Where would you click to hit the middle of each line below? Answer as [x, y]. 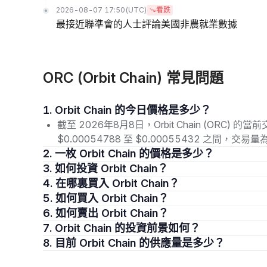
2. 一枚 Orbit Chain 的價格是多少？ [134, 153]
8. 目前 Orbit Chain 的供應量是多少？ [140, 243]
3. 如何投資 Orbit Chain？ [111, 168]
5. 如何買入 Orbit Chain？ [112, 198]
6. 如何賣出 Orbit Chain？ [112, 213]
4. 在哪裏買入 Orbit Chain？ [117, 183]
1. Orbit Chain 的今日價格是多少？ [133, 110]
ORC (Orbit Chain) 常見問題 [133, 78]
